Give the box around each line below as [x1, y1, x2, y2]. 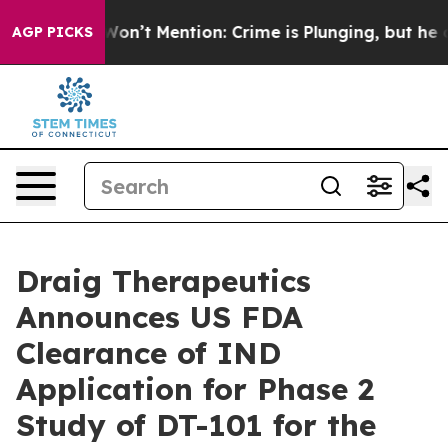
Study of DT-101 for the [16, 406, 376, 444]
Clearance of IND [16, 334, 281, 372]
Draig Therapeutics [16, 262, 311, 300]
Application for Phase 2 [16, 370, 374, 408]
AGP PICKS [12, 23, 93, 41]
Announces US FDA [16, 298, 303, 336]
